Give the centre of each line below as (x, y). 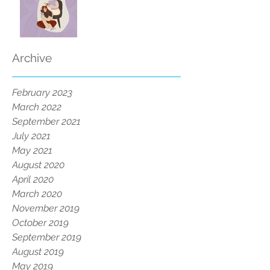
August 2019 (38, 252)
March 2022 (37, 107)
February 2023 (42, 93)
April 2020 (33, 179)
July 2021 (31, 136)
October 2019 (40, 223)
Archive (32, 58)
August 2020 (38, 165)
